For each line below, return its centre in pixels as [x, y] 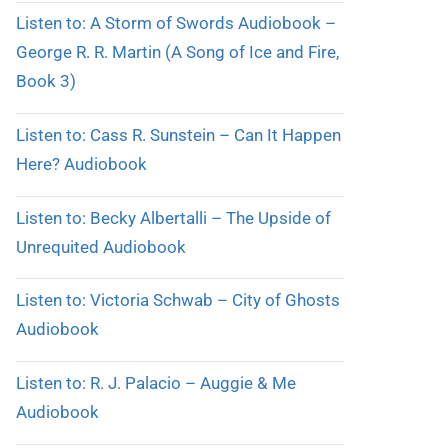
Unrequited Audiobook [100, 246]
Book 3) [45, 81]
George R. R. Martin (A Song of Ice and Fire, [177, 52]
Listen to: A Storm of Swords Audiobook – [175, 23]
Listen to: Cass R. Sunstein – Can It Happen [178, 134]
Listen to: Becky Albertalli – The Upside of [173, 217]
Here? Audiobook [81, 163]
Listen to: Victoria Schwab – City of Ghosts [177, 300]
